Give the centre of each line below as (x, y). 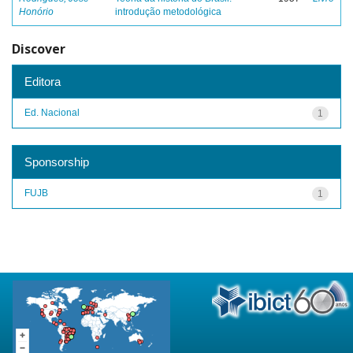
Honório (36, 12)
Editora (43, 81)
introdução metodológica (168, 12)
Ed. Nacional (52, 112)
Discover (39, 49)
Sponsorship (57, 162)
